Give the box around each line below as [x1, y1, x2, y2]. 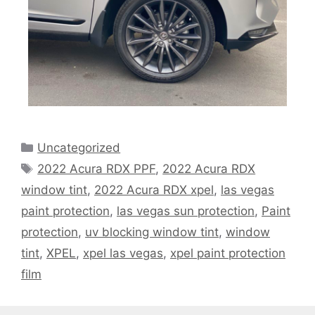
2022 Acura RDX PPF [37, 162, 156, 176]
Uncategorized [37, 141, 121, 155]
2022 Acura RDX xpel [94, 183, 214, 198]
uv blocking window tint [85, 225, 219, 240]
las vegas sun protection [117, 204, 255, 219]
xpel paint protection [170, 246, 285, 261]
